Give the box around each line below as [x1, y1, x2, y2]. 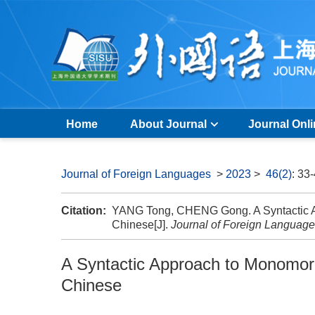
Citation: [61, 205, 106, 217]
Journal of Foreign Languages [61, 168, 211, 180]
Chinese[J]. [112, 219, 171, 231]
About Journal [130, 118, 207, 130]
